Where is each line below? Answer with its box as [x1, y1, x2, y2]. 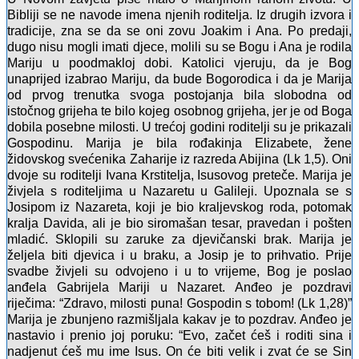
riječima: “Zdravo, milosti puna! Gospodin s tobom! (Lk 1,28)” [7, 296, 352, 311]
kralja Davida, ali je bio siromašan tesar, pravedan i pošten [7, 216, 352, 231]
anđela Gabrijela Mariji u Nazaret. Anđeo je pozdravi [7, 280, 352, 295]
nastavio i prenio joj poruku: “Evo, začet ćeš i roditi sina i [7, 329, 352, 343]
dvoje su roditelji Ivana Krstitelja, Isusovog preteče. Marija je [7, 168, 352, 183]
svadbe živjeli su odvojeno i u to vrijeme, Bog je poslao [7, 264, 352, 279]
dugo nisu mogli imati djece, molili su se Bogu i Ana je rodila [7, 40, 352, 54]
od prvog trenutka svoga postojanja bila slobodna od [7, 88, 352, 103]
